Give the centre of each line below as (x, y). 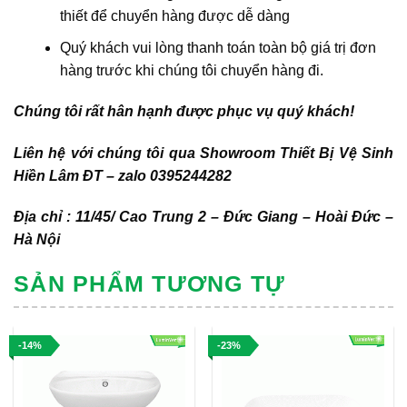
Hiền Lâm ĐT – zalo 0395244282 (123, 175)
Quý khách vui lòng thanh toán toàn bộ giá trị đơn (218, 47)
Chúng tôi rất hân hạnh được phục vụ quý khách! (184, 111)
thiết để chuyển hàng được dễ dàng (174, 16)
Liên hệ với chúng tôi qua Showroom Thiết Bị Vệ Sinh (203, 153)
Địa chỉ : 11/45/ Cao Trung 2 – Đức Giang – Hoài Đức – (203, 217)
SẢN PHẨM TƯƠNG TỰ (150, 284)
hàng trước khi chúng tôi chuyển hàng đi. (191, 70)
